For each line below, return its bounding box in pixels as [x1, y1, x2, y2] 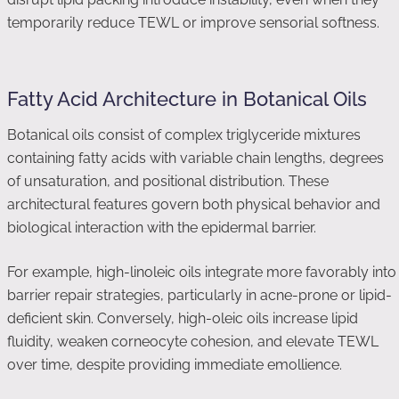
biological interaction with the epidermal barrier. [7, 219, 316, 236]
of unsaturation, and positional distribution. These [7, 173, 329, 190]
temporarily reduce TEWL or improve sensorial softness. [7, 14, 379, 31]
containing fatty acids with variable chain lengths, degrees [7, 150, 384, 167]
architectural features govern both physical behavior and [7, 196, 380, 213]
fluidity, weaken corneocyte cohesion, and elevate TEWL [7, 333, 379, 350]
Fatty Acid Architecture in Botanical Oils [7, 87, 367, 110]
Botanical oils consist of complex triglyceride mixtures [7, 126, 361, 143]
